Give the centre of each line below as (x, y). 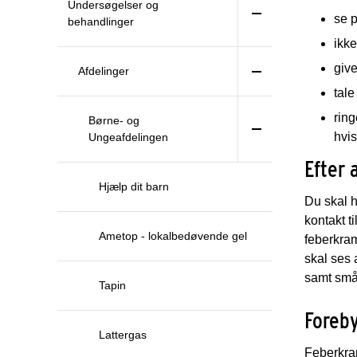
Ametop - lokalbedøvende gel (173, 236)
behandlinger (101, 22)
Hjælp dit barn (134, 186)
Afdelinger (104, 71)
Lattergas (123, 335)
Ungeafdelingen (128, 137)
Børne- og (114, 120)
